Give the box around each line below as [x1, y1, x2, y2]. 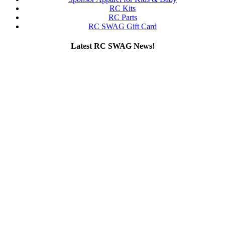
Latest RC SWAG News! [70, 41, 155, 50]
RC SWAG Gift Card [88, 22, 157, 31]
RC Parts [108, 13, 137, 22]
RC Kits [109, 4, 136, 13]
